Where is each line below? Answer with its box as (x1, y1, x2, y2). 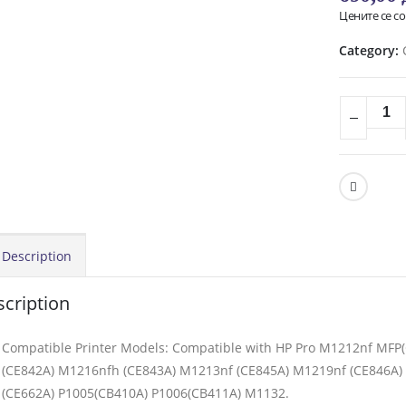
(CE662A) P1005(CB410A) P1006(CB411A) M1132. (2, 383, 289, 401)
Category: (339, 42, 402, 59)
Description (2, 247, 72, 266)
